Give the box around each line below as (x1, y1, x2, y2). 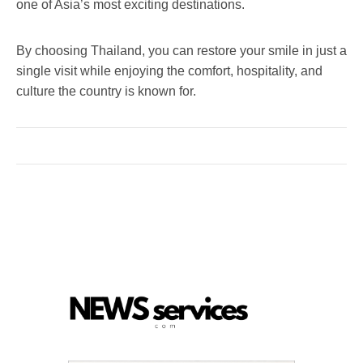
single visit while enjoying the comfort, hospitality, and (16, 63, 322, 78)
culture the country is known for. (16, 83, 196, 98)
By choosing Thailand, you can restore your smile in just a (16, 43, 347, 58)
